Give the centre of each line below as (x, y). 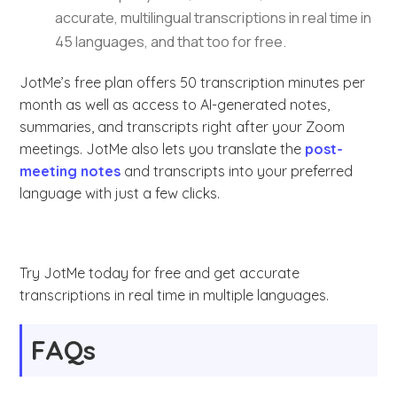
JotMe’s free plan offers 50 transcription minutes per (193, 83)
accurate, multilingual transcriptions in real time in (214, 18)
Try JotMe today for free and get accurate (160, 273)
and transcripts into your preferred (237, 171)
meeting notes (70, 171)
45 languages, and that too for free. (172, 42)
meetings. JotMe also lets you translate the (163, 149)
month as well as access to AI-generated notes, (175, 105)
